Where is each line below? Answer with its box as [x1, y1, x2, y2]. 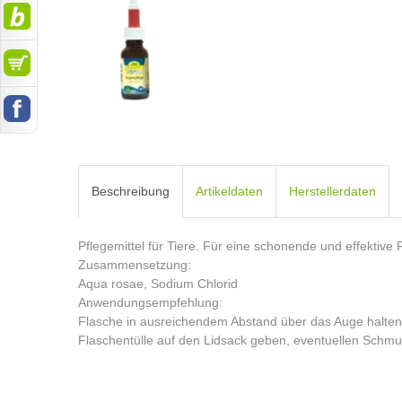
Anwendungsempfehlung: [78, 294, 223, 310]
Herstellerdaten [289, 183, 376, 198]
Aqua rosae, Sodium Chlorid [78, 275, 238, 291]
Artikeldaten [196, 183, 263, 198]
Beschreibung [92, 183, 170, 198]
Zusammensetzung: [78, 257, 191, 272]
